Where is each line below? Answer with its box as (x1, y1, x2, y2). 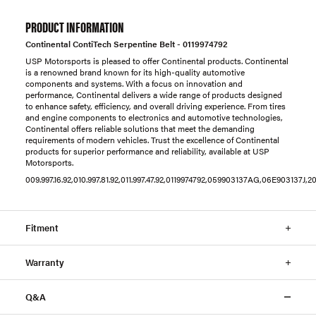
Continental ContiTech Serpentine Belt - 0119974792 (25, 37, 228, 50)
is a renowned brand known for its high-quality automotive (25, 66, 245, 78)
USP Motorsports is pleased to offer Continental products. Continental (25, 54, 288, 67)
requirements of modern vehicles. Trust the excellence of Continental (25, 133, 279, 146)
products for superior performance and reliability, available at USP (25, 145, 269, 157)
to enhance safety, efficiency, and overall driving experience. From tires (25, 99, 286, 112)
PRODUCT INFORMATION (25, 16, 124, 37)
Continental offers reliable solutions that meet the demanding (25, 122, 255, 135)
